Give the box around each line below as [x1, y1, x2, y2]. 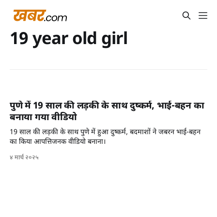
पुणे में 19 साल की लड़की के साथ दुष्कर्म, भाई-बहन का [10, 100, 204, 113]
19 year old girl [10, 29, 127, 51]
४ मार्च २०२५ [10, 154, 39, 162]
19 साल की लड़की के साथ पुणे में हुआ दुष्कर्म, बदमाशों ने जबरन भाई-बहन [10, 128, 201, 138]
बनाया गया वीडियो [10, 112, 77, 124]
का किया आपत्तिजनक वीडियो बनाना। [10, 138, 106, 147]
